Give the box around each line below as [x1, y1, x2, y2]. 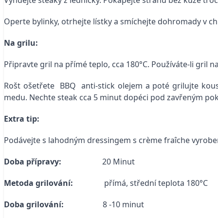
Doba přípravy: [4, 156, 102, 167]
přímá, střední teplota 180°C [73, 178, 208, 188]
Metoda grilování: [4, 178, 73, 188]
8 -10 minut [103, 199, 144, 210]
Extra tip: [4, 113, 39, 124]
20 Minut [102, 156, 135, 167]
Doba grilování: [4, 199, 103, 210]
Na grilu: [4, 37, 38, 48]
